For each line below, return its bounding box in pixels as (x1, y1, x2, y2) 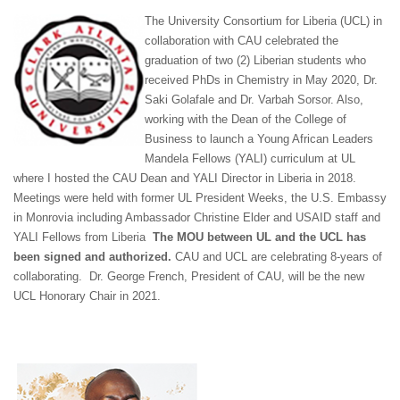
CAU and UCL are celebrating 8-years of (175, 250, 382, 264)
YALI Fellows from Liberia (13, 230, 153, 245)
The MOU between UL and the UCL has (153, 230, 366, 245)
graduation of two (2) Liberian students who (145, 54, 366, 68)
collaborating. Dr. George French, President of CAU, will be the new (13, 270, 364, 284)
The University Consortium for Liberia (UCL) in (145, 14, 382, 29)
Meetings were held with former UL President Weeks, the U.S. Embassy (13, 191, 387, 205)
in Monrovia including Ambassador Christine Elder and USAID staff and (13, 211, 380, 225)
